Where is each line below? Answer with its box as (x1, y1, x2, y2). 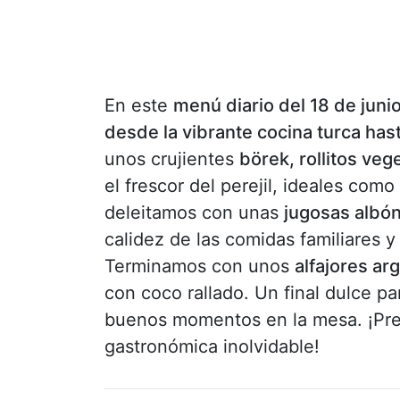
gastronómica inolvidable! (104, 335, 320, 357)
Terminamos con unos (104, 254, 295, 277)
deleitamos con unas (104, 201, 284, 223)
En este (104, 94, 173, 116)
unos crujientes (104, 147, 239, 170)
